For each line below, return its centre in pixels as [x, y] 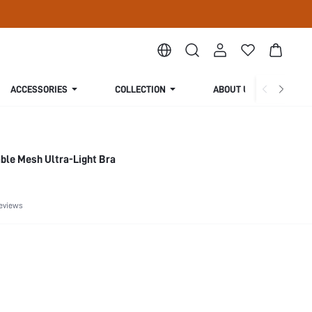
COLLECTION [140, 89]
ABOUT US [234, 89]
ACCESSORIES [39, 89]
